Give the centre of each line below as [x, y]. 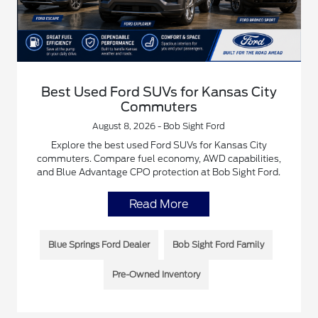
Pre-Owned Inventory [156, 275]
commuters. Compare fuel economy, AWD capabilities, [159, 159]
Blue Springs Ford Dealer [99, 245]
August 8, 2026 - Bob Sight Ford [159, 126]
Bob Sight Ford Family [218, 245]
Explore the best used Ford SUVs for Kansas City [159, 146]
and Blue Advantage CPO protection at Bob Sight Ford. [159, 172]
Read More [159, 204]
